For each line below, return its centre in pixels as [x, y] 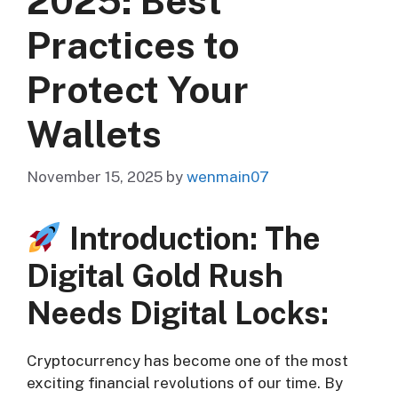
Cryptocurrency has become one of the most [187, 361]
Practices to [133, 44]
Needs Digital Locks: [178, 314]
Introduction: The [191, 239]
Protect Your [138, 89]
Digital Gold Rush [155, 276]
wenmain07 [228, 177]
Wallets [94, 133]
